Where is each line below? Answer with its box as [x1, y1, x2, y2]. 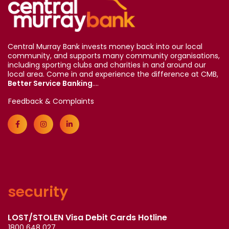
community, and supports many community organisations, [8, 50, 220, 61]
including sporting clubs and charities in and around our [8, 59, 206, 70]
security [8, 181, 68, 202]
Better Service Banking [8, 78, 93, 88]
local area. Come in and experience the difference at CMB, [8, 68, 218, 79]
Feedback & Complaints [8, 96, 94, 106]
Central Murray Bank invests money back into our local [8, 41, 202, 52]
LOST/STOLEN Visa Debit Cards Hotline [8, 211, 167, 223]
